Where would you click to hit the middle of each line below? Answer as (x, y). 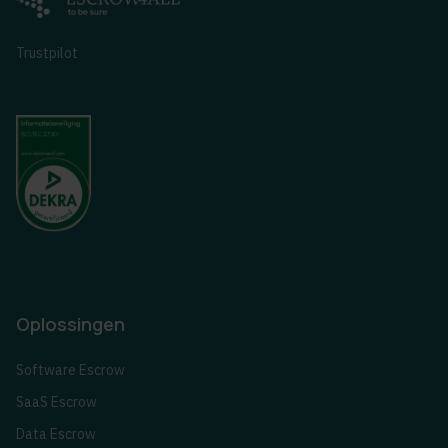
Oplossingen (70, 324)
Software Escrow (70, 370)
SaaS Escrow (56, 402)
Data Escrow (56, 434)
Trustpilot (47, 53)
